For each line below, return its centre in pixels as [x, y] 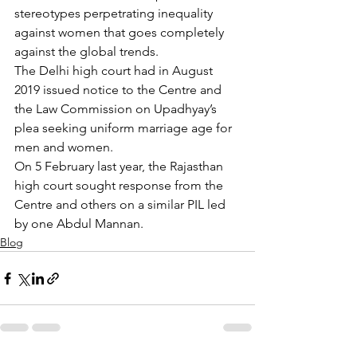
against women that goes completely [121, 32]
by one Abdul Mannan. [79, 224]
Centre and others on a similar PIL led [122, 204]
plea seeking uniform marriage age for [125, 128]
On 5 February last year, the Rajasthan [120, 166]
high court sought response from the [120, 185]
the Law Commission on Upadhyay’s [117, 109]
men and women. [64, 147]
